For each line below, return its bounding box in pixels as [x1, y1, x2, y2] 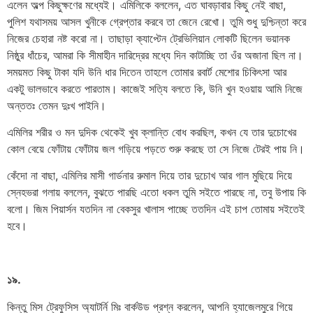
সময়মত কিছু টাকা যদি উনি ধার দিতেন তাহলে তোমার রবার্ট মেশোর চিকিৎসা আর [7, 64, 286, 79]
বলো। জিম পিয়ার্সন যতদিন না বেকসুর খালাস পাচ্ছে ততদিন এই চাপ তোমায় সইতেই [7, 202, 305, 217]
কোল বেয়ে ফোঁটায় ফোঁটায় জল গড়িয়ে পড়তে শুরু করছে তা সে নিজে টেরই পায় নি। [7, 142, 305, 156]
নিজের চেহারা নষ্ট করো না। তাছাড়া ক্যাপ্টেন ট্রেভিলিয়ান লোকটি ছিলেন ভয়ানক [7, 31, 290, 45]
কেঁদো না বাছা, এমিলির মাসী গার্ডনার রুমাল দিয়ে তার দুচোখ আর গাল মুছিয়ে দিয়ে [7, 168, 292, 183]
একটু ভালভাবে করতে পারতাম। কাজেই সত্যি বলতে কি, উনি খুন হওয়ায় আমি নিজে [7, 81, 303, 96]
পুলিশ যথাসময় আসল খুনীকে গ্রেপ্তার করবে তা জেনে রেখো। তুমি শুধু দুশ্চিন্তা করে [7, 14, 306, 29]
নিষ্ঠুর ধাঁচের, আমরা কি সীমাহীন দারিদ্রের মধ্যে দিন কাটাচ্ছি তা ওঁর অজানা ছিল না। [7, 48, 303, 62]
